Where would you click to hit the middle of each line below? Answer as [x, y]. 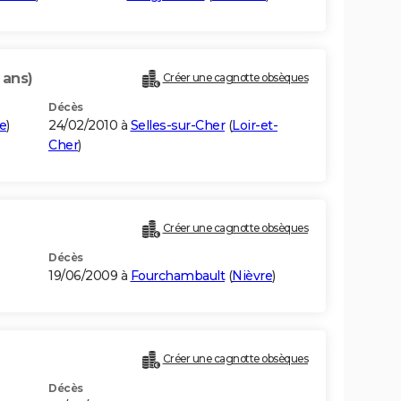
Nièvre [252, 276]
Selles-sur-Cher [177, 126]
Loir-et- [255, 126]
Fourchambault [177, 276]
